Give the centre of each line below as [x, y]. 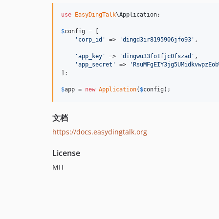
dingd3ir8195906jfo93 [157, 39]
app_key [90, 56]
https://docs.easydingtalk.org [100, 131]
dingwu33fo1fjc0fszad [157, 56]
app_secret [95, 64]
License [66, 153]
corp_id [90, 39]
